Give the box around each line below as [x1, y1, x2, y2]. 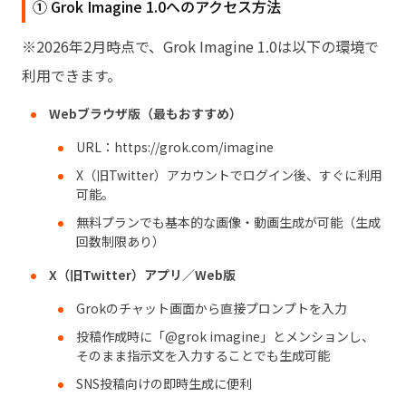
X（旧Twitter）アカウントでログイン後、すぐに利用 [76, 165, 382, 184]
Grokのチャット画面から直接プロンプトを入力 [76, 298, 347, 317]
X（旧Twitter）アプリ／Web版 [49, 265, 236, 284]
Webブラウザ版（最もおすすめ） [49, 103, 242, 122]
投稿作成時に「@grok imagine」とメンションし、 [76, 326, 374, 345]
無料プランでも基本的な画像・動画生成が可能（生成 [76, 212, 381, 231]
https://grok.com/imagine [114, 137, 274, 156]
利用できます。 [22, 63, 121, 86]
